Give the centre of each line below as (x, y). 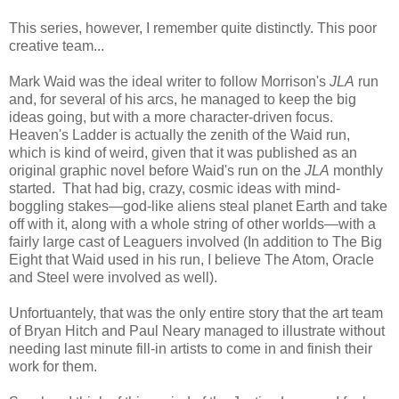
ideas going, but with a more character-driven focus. (171, 117)
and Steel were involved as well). (113, 277)
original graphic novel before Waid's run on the (155, 170)
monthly (356, 170)
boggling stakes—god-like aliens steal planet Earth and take (198, 206)
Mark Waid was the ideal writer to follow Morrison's (169, 81)
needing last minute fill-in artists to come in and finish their (191, 348)
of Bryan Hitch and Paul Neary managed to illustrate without (197, 330)
